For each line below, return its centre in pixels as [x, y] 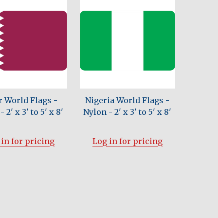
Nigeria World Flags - [127, 100]
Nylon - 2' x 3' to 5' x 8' [127, 112]
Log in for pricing [127, 141]
